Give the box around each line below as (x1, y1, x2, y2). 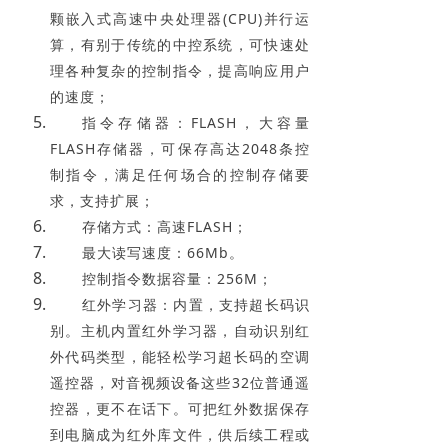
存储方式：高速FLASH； (82, 216, 248, 236)
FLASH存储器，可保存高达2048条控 (50, 138, 310, 158)
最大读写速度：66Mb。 (82, 242, 244, 262)
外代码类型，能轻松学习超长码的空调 (50, 346, 310, 366)
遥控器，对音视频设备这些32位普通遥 (50, 372, 310, 392)
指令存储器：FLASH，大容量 (82, 112, 310, 132)
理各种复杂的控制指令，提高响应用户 (50, 60, 310, 80)
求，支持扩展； (50, 190, 155, 210)
